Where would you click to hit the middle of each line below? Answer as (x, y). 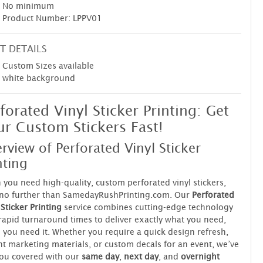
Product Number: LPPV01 (52, 18)
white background (38, 77)
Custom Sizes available (49, 65)
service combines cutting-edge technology (147, 207)
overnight (200, 256)
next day (141, 256)
